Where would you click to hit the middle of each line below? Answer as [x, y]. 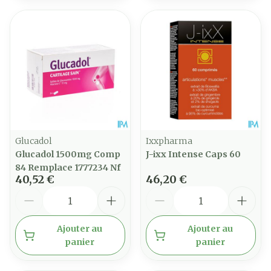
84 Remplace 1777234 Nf [68, 168]
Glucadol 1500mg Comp [68, 154]
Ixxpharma [169, 141]
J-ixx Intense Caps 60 [193, 154]
